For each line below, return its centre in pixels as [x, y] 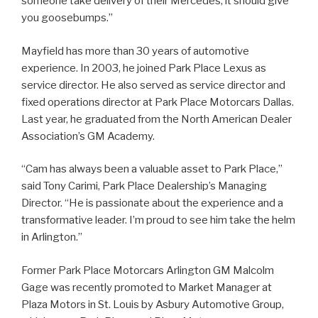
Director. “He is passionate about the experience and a [152, 203]
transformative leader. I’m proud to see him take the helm [158, 220]
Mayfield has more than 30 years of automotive [135, 51]
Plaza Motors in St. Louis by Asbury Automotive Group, [153, 304]
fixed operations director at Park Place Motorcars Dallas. [158, 102]
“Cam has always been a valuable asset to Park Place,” [152, 169]
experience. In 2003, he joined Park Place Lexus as [144, 68]
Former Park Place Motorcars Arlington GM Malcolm [148, 270]
